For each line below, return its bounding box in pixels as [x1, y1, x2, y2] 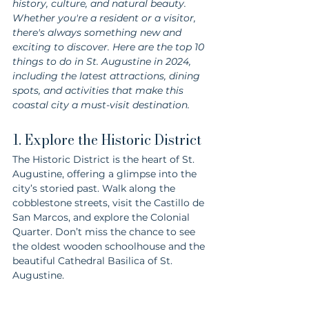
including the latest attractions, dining [12, 69, 203, 82]
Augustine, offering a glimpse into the [12, 167, 199, 180]
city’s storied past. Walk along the [12, 181, 178, 195]
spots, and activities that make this [12, 83, 186, 97]
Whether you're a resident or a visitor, [12, 11, 199, 24]
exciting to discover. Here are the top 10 [12, 40, 207, 53]
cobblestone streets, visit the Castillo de [12, 196, 207, 209]
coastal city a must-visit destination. [12, 98, 190, 111]
